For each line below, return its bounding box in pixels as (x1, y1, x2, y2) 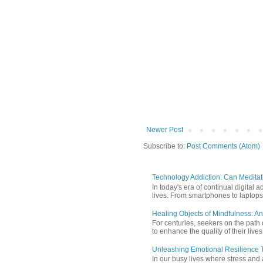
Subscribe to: (143, 142, 187, 151)
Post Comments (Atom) (187, 142, 260, 151)
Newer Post (146, 126, 183, 134)
